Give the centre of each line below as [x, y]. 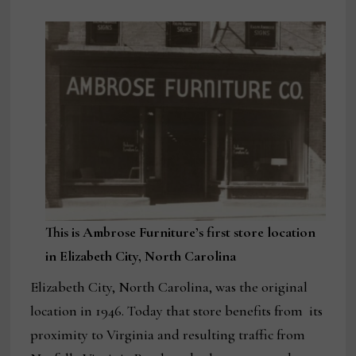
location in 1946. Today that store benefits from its [177, 311]
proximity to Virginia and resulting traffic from [168, 335]
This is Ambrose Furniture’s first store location [180, 232]
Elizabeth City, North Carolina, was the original [169, 287]
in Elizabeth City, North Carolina [140, 256]
